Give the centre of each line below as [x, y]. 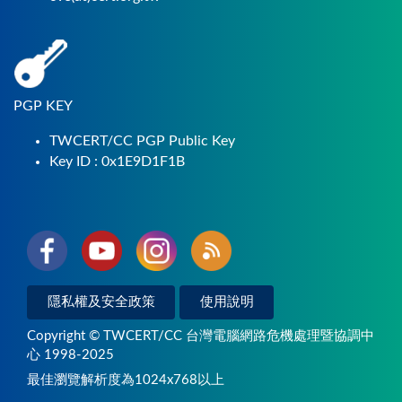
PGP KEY [43, 105]
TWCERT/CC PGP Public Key [142, 140]
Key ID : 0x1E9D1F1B [117, 161]
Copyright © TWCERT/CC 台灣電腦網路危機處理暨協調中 [201, 336]
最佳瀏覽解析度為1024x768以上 [126, 380]
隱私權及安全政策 [101, 302]
